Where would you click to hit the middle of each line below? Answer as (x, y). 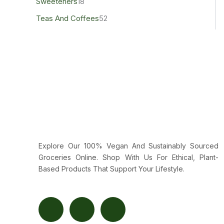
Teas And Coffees (67, 18)
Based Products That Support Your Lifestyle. (112, 169)
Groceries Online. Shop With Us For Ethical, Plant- (129, 157)
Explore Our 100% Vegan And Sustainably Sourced (129, 146)
